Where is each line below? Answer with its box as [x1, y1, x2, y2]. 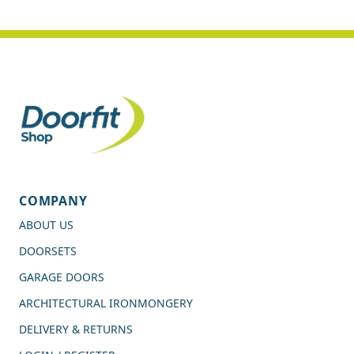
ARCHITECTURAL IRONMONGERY [19, 296, 193, 311]
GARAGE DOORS [19, 269, 104, 285]
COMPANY [19, 192, 88, 210]
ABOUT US [19, 217, 73, 233]
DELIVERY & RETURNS [19, 322, 133, 337]
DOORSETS [19, 243, 77, 259]
